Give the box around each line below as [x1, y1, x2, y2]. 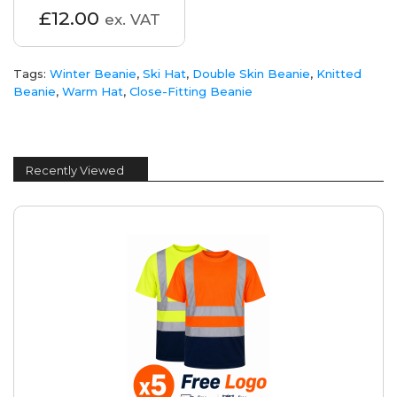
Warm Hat [62, 84, 123, 99]
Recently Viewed [26, 163, 124, 178]
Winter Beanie [50, 66, 136, 82]
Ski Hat [143, 66, 186, 82]
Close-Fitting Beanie [129, 84, 253, 99]
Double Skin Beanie [192, 66, 310, 82]
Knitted [316, 66, 362, 82]
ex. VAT [104, 11, 160, 29]
